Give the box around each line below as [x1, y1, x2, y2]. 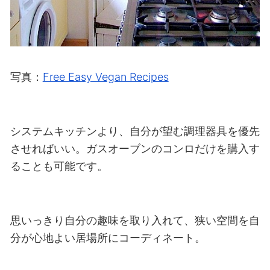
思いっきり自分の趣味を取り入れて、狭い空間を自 [10, 213, 260, 227]
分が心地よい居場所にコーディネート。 [10, 231, 206, 244]
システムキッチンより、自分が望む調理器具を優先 [10, 124, 260, 137]
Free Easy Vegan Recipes [42, 70, 169, 83]
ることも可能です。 [10, 159, 108, 172]
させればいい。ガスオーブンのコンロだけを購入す [10, 142, 260, 155]
